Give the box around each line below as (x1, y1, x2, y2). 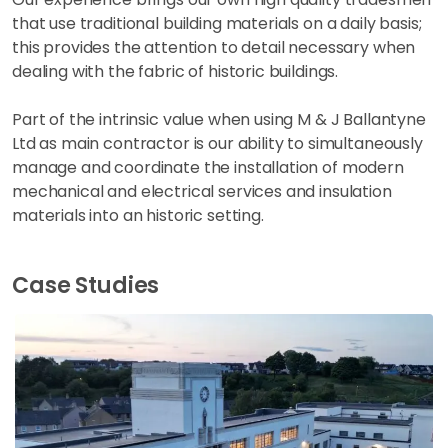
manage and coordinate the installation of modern (12, 156, 404, 179)
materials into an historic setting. (12, 204, 264, 227)
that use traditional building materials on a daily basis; (12, 12, 422, 35)
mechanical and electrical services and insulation (12, 180, 392, 203)
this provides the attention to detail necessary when (12, 36, 416, 59)
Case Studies (12, 270, 160, 301)
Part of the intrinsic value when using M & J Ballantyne (12, 108, 426, 131)
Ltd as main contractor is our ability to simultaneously (12, 132, 423, 155)
